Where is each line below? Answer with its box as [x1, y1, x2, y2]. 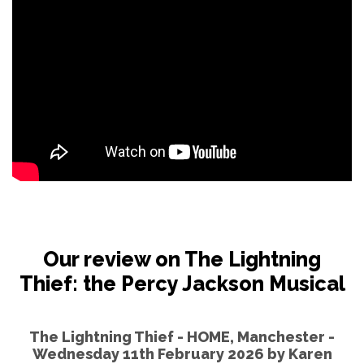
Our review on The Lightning [43, 246, 321, 271]
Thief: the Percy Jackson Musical [19, 271, 345, 296]
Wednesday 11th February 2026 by [32, 344, 288, 362]
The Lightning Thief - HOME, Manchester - [29, 327, 335, 345]
